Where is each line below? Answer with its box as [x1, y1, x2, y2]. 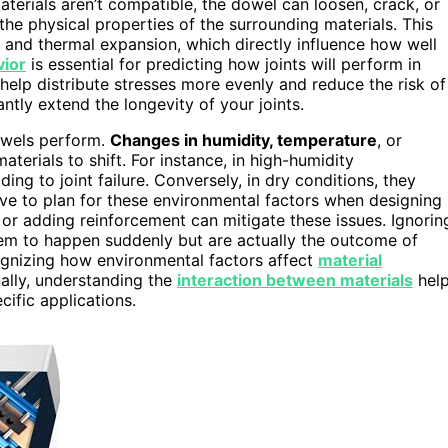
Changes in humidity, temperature [110, 129, 377, 150]
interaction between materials [177, 269, 413, 290]
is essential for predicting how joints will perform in [26, 53, 421, 74]
